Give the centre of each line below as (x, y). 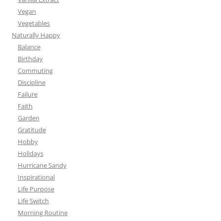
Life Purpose (36, 189)
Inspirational (36, 177)
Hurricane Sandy (42, 166)
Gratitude (32, 130)
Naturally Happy (36, 35)
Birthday (30, 59)
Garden (29, 118)
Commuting (35, 71)
